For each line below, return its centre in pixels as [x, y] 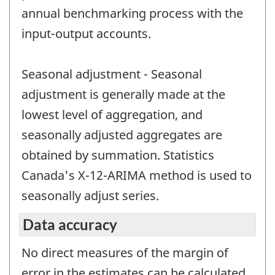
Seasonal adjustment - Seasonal [112, 74]
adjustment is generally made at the [123, 95]
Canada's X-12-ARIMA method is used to [137, 176]
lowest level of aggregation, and [112, 115]
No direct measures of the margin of [125, 252]
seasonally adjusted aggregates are [122, 135]
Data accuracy [70, 224]
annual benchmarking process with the [132, 14]
